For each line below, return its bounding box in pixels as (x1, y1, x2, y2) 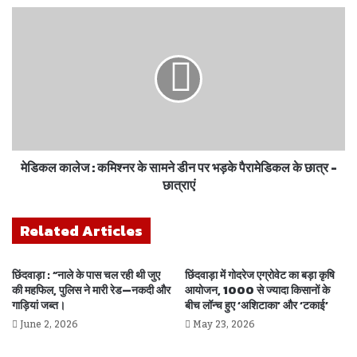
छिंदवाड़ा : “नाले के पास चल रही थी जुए (12, 266, 160, 284)
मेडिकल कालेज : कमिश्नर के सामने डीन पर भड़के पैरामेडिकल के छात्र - (20, 157, 337, 177)
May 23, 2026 (193, 314, 255, 334)
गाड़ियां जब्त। (12, 296, 65, 314)
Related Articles (20, 219, 143, 241)
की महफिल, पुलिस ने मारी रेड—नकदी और (12, 281, 171, 299)
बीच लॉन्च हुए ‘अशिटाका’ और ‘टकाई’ (185, 296, 328, 314)
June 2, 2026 (20, 314, 78, 334)
